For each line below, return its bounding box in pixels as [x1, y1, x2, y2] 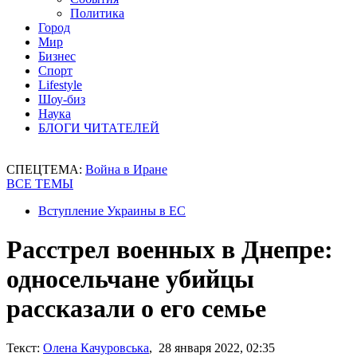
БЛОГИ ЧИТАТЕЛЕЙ [38, 121, 159, 135]
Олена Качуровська [43, 340, 149, 355]
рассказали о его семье [6, 294, 266, 324]
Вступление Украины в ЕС [38, 204, 186, 218]
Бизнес [38, 49, 76, 63]
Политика [70, 6, 124, 20]
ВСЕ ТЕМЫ [6, 177, 73, 190]
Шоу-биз [38, 92, 85, 106]
